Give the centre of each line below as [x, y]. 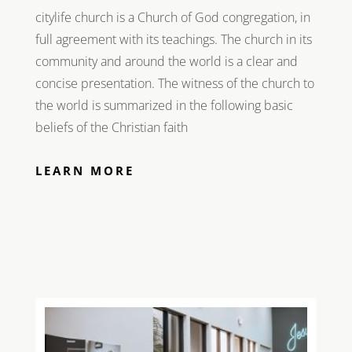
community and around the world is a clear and [166, 61]
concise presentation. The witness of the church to [174, 83]
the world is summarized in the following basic [164, 105]
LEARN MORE [84, 170]
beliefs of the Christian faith [111, 127]
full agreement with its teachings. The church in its [173, 39]
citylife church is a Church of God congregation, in [172, 17]
